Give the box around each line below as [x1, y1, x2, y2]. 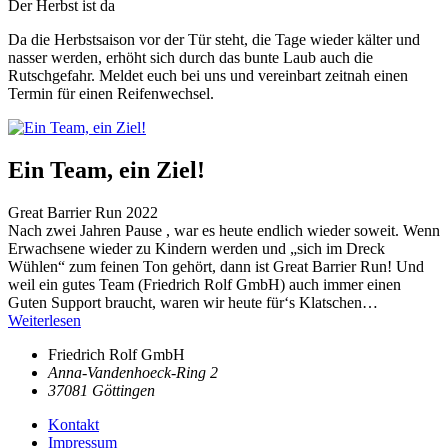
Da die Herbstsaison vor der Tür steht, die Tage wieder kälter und [8, 31, 420, 49]
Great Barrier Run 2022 [8, 204, 158, 222]
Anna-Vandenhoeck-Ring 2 [48, 364, 218, 382]
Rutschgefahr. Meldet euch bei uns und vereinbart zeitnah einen [8, 67, 408, 85]
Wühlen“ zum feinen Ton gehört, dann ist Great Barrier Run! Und [8, 258, 424, 276]
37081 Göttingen [48, 382, 155, 400]
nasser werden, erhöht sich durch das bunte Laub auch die [8, 49, 373, 67]
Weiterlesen [8, 312, 81, 330]
